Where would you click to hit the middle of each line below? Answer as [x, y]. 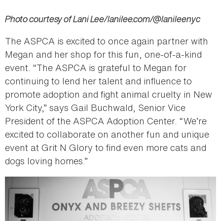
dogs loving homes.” [48, 161]
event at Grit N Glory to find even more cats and [106, 147]
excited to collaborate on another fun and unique [107, 134]
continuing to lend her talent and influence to [98, 81]
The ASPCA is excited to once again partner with [107, 41]
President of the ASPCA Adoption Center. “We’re [106, 121]
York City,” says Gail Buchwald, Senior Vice [95, 107]
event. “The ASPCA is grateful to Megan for [96, 67]
